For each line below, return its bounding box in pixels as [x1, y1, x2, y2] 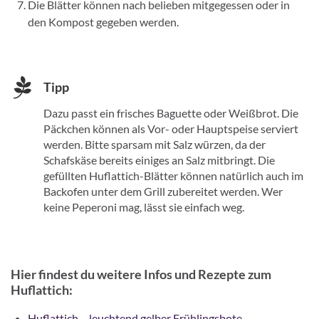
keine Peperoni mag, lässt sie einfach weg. [43, 199, 244, 214]
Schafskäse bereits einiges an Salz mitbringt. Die [43, 152, 275, 167]
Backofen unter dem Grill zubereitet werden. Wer [43, 184, 283, 198]
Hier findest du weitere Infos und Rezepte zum [11, 266, 271, 282]
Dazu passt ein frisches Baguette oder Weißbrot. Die [43, 105, 298, 120]
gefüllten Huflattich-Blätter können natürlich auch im [43, 168, 303, 182]
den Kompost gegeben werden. [28, 14, 179, 28]
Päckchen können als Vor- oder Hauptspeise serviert [43, 121, 298, 135]
